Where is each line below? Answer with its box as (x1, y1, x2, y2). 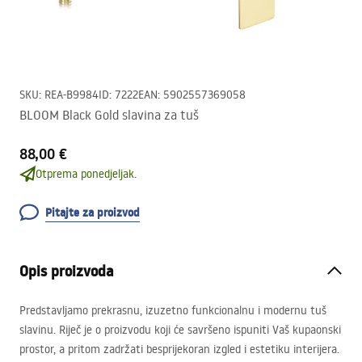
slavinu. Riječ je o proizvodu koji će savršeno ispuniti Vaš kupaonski (19, 322, 341, 337)
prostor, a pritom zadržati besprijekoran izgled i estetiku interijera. (19, 342, 339, 356)
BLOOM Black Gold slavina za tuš (19, 107, 199, 123)
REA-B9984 (44, 87, 99, 102)
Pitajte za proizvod (45, 204, 140, 221)
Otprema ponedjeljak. (36, 166, 137, 181)
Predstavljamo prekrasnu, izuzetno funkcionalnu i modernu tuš (19, 303, 326, 318)
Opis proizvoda (19, 261, 113, 281)
